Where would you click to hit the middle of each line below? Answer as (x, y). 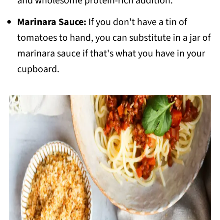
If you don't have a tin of (137, 22)
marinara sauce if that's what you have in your (111, 54)
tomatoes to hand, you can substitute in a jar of (114, 38)
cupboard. (38, 69)
